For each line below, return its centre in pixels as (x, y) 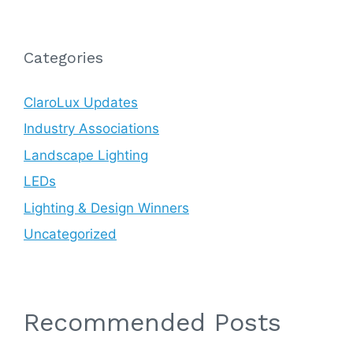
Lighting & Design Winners (106, 208)
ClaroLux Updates (81, 102)
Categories (63, 57)
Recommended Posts (152, 323)
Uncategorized (70, 234)
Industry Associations (91, 129)
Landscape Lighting (86, 155)
